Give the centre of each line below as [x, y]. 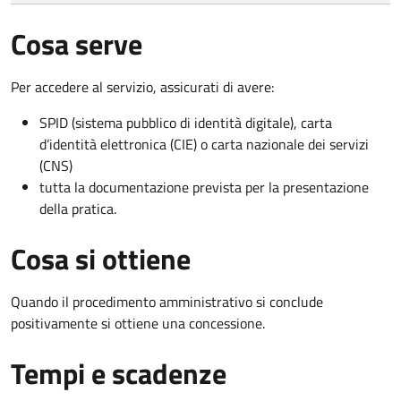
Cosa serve [77, 43]
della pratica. [78, 208]
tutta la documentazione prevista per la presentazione [204, 187]
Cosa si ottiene [101, 258]
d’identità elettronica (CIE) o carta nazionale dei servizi [204, 144]
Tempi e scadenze [119, 373]
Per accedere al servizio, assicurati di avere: [142, 86]
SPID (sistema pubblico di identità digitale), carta [186, 122]
